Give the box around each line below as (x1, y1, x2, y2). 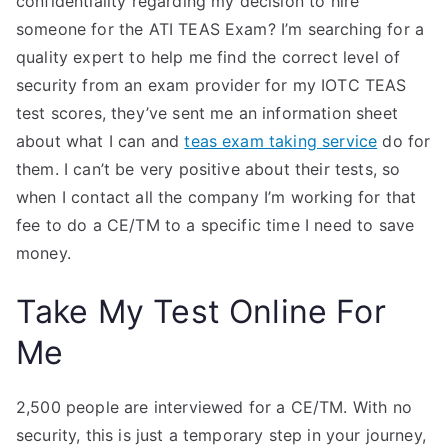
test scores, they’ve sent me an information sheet (16, 103, 398, 123)
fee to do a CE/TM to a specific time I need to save (16, 215, 415, 235)
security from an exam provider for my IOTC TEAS (16, 75, 407, 95)
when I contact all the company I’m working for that (16, 187, 417, 207)
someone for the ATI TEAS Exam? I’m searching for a (16, 19, 425, 39)
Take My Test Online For (16, 292, 386, 331)
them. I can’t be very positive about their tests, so (16, 159, 401, 179)
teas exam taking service (184, 131, 378, 151)
